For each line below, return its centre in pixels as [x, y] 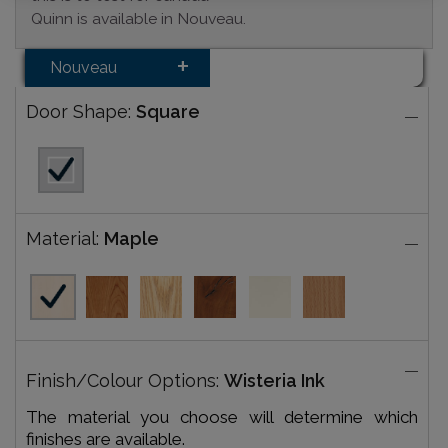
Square [167, 112]
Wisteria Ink [274, 381]
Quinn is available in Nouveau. [138, 19]
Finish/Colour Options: [124, 381]
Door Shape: [80, 112]
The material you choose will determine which [221, 417]
